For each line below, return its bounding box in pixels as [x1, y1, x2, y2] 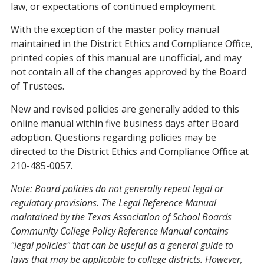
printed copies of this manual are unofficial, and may [11, 51, 242, 64]
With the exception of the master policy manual [11, 23, 219, 36]
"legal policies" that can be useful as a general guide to [11, 239, 233, 252]
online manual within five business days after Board [11, 117, 239, 130]
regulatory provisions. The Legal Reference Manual [11, 196, 216, 209]
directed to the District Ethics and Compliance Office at [11, 145, 249, 158]
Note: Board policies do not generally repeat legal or [11, 182, 223, 195]
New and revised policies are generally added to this [11, 103, 239, 115]
